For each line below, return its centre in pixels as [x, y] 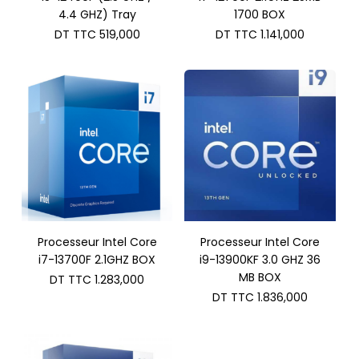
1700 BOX [260, 15]
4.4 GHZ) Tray [97, 15]
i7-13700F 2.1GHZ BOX [97, 259]
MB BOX [260, 277]
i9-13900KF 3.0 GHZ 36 [260, 259]
